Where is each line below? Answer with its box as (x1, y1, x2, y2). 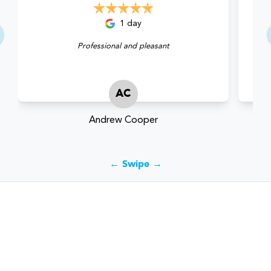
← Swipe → (109, 160, 162, 169)
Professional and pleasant (77, 42, 169, 50)
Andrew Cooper (88, 116, 158, 126)
